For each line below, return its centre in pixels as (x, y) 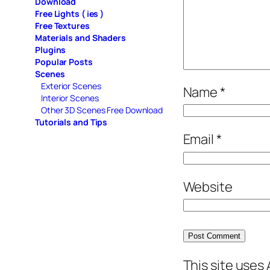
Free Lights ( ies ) (70, 13)
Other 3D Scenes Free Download (102, 110)
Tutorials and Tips (71, 122)
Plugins (51, 49)
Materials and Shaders (80, 37)
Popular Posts (64, 61)
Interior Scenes (70, 98)
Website (208, 187)
